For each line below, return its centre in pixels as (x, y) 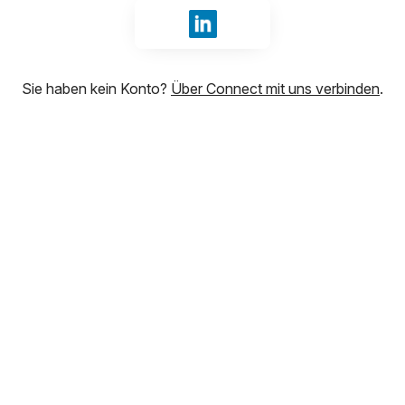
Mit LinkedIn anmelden (278, 34)
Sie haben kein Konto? (96, 89)
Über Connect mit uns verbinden (275, 89)
